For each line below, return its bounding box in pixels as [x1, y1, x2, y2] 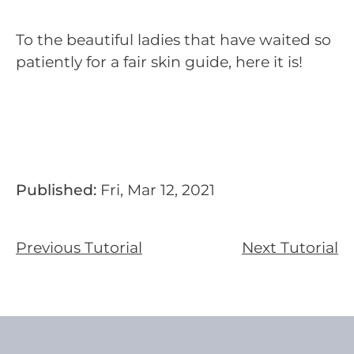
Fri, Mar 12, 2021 [96, 180, 215, 199]
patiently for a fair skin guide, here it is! [16, 52, 303, 71]
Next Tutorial [242, 239, 338, 258]
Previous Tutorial [16, 239, 142, 258]
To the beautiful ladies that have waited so [16, 30, 331, 49]
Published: [16, 180, 96, 199]
